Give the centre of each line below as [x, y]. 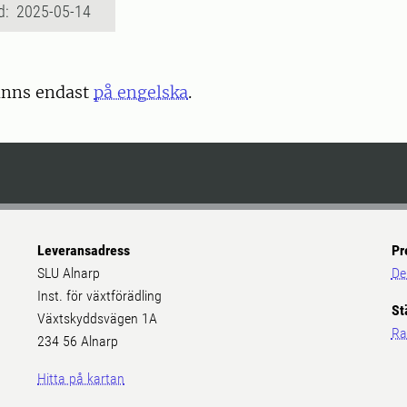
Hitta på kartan [81, 379]
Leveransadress [84, 251]
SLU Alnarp [69, 273]
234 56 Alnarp [80, 342]
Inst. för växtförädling [100, 296]
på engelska [141, 93]
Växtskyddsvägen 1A [98, 319]
